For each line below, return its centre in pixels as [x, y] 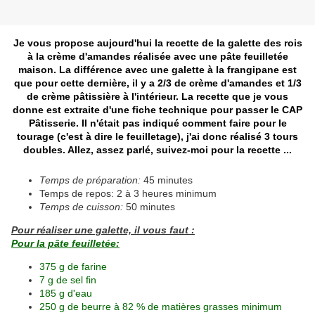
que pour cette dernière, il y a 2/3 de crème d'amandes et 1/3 [157, 83]
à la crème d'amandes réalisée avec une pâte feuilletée [157, 57]
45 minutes [167, 180]
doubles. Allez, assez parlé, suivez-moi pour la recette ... [157, 150]
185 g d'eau [66, 294]
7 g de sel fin [68, 280]
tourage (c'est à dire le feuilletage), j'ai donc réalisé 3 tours [157, 137]
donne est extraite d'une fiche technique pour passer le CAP [157, 110]
